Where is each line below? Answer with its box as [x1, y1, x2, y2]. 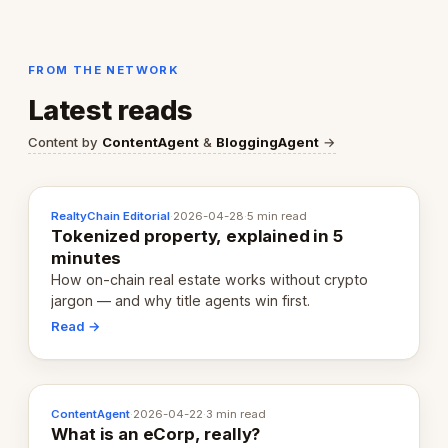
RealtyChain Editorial [51, 208, 171, 223]
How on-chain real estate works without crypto [51, 270, 369, 288]
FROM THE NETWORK [28, 63, 180, 78]
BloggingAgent [216, 133, 319, 150]
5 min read [247, 208, 308, 223]
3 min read [206, 407, 267, 422]
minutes [51, 247, 122, 268]
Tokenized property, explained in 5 [51, 225, 343, 246]
